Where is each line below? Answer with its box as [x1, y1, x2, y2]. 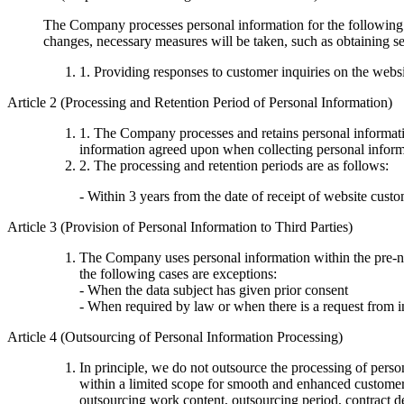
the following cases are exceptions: [79, 265, 277, 281]
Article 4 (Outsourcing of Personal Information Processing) [7, 328, 343, 344]
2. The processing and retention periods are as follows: [79, 157, 389, 173]
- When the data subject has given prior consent [79, 281, 348, 298]
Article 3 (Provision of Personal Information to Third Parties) [7, 218, 353, 234]
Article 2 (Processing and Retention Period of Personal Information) [7, 94, 392, 110]
